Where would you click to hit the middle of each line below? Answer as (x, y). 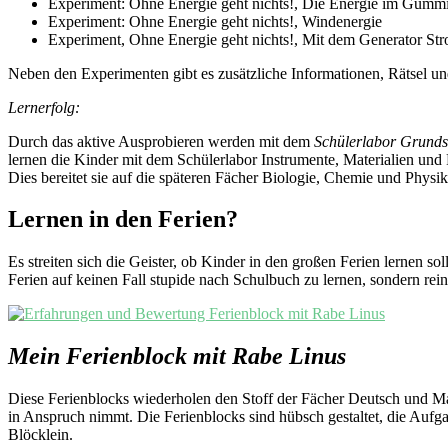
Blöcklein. (40, 435)
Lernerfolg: (46, 107)
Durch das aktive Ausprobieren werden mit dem (161, 141)
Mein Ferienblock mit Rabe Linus (177, 356)
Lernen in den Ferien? (123, 219)
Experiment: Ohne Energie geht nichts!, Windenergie (215, 21)
